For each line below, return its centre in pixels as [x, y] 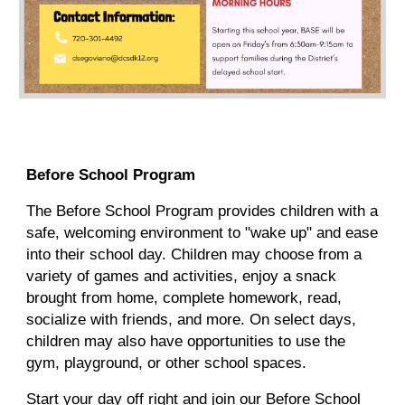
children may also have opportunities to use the [186, 341]
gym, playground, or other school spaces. [167, 363]
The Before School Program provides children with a [202, 211]
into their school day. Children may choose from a [194, 254]
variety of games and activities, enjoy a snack [182, 276]
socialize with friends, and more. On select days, [192, 319]
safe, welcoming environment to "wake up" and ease [202, 232]
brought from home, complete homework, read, [184, 297]
